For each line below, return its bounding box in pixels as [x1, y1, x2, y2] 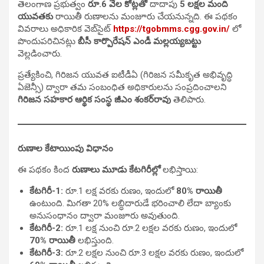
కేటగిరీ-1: [29, 185, 63, 196]
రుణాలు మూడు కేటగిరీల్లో [72, 164, 160, 175]
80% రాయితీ [176, 185, 222, 196]
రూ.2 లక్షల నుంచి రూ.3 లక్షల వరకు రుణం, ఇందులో [63, 247, 243, 258]
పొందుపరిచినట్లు [18, 35, 78, 47]
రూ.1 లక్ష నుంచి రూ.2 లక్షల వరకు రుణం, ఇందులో [63, 222, 237, 233]
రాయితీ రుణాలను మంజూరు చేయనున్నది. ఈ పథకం [53, 11, 237, 22]
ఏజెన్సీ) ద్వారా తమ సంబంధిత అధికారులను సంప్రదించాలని [18, 81, 227, 93]
